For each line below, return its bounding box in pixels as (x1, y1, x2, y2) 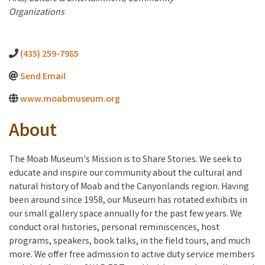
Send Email (20, 70, 66, 85)
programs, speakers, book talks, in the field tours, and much (9, 235, 250, 249)
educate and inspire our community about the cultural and (9, 167, 242, 181)
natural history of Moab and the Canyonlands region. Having (9, 180, 249, 195)
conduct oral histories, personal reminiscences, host (9, 221, 219, 235)
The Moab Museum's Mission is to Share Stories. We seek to (9, 153, 242, 167)
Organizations (9, 6, 64, 20)
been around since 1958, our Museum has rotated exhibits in (9, 194, 247, 208)
